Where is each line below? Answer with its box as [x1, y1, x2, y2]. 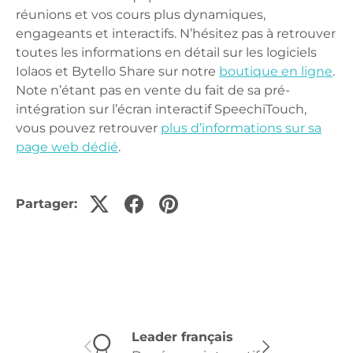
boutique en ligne [219, 64, 333, 80]
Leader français [132, 329, 233, 345]
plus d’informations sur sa [161, 121, 321, 136]
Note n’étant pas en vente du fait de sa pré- [16, 83, 290, 98]
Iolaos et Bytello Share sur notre [16, 64, 219, 80]
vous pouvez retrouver [16, 121, 161, 136]
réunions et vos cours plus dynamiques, [16, 7, 266, 23]
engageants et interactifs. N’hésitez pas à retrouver [16, 26, 336, 42]
